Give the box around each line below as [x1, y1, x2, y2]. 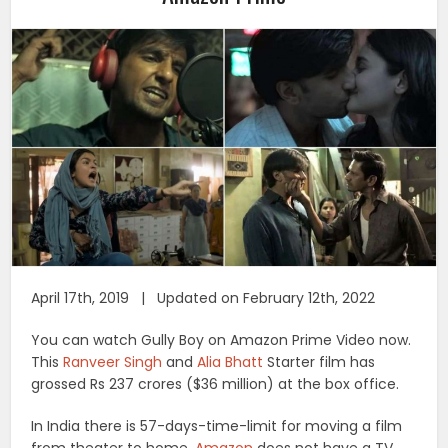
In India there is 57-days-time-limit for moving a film [31, 416, 403, 437]
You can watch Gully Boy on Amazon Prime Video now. [31, 330, 412, 351]
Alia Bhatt [197, 352, 264, 373]
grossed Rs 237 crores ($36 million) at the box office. [31, 374, 400, 395]
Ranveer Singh [63, 352, 163, 373]
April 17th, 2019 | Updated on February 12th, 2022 [31, 288, 376, 309]
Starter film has [263, 352, 376, 373]
